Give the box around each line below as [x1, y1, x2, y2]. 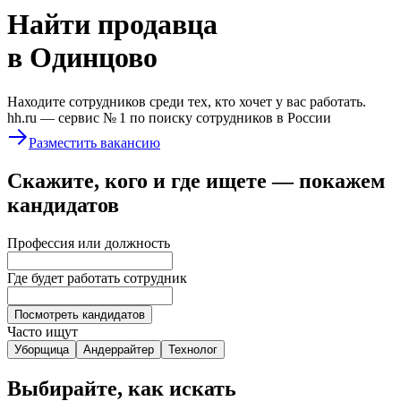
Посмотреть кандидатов [14, 307, 145, 321]
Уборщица [14, 342, 69, 356]
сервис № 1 [58, 109, 126, 125]
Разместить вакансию [29, 134, 160, 150]
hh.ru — [7, 109, 55, 125]
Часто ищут [7, 323, 78, 339]
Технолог [168, 342, 218, 356]
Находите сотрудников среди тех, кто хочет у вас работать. [7, 93, 366, 109]
